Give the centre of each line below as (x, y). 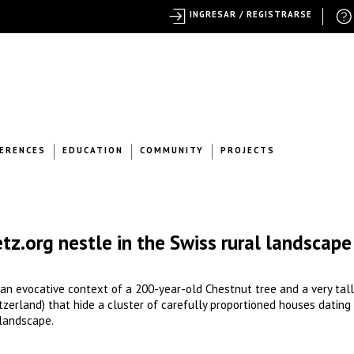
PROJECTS (248, 150)
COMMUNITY (172, 150)
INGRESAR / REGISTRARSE (250, 14)
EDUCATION (93, 150)
